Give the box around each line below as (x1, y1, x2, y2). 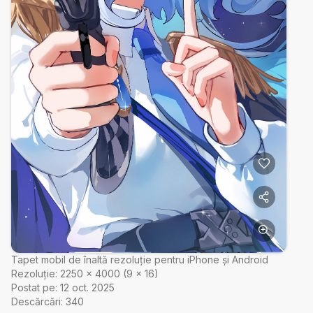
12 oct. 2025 (60, 281, 115, 293)
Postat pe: (11, 281, 57, 293)
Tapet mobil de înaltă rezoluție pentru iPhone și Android (11, 253, 268, 265)
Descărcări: (11, 295, 63, 307)
